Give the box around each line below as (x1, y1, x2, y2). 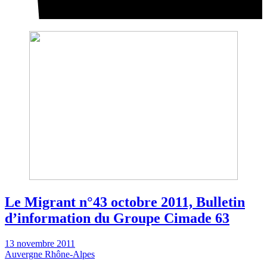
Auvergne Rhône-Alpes (5, 249, 95, 260)
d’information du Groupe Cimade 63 (5, 210, 229, 226)
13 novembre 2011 (5, 238, 75, 249)
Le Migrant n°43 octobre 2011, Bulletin (5, 194, 245, 210)
